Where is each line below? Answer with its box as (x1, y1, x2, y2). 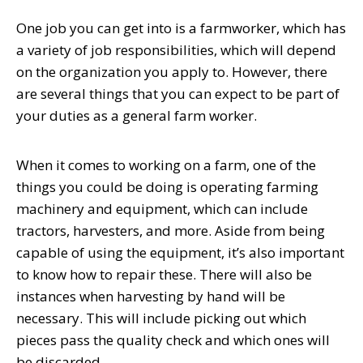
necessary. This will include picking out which (16, 308, 306, 327)
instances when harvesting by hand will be (16, 286, 285, 305)
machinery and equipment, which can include (16, 199, 308, 218)
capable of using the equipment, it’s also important (16, 242, 344, 262)
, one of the (246, 155, 316, 174)
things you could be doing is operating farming (16, 177, 318, 196)
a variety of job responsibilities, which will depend (16, 40, 336, 59)
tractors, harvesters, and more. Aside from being (16, 220, 325, 240)
